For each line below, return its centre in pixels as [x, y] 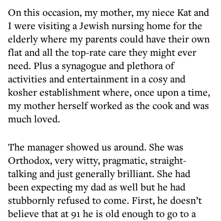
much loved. [34, 119]
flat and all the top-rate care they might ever [102, 52]
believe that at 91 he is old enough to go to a [102, 213]
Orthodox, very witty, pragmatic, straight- [97, 160]
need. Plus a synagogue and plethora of [91, 65]
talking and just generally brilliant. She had [99, 173]
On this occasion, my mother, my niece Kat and [109, 12]
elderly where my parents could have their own [109, 39]
